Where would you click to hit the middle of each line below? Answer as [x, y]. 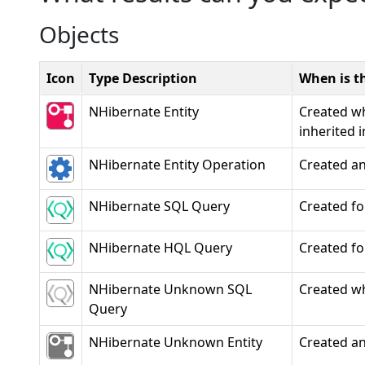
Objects [79, 34]
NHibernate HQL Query [161, 248]
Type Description [143, 78]
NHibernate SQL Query [159, 206]
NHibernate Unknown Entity [176, 342]
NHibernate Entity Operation [177, 165]
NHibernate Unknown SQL [170, 289]
